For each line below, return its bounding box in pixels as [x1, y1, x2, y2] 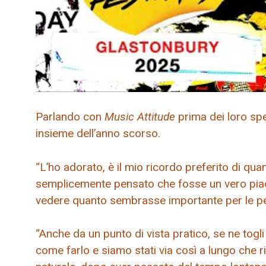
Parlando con [36, 110, 104, 124]
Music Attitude [104, 110, 178, 124]
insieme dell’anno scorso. [36, 126, 160, 141]
